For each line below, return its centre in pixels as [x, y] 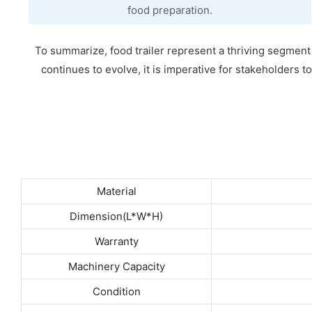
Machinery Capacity [116, 267]
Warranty [116, 242]
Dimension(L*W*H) [116, 217]
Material [116, 192]
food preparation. [170, 10]
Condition [116, 292]
